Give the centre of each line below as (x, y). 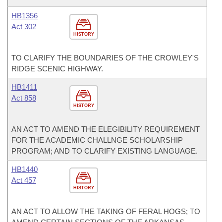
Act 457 (24, 180)
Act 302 (24, 27)
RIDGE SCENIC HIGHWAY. (57, 69)
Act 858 (24, 98)
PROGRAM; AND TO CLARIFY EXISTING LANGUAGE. (105, 151)
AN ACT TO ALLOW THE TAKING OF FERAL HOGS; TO (106, 211)
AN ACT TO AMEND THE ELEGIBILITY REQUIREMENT (106, 129)
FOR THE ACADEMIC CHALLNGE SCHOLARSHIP (97, 140)
